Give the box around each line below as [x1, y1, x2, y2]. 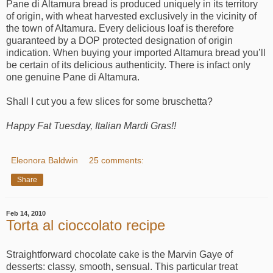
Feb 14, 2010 [6, 210, 46, 218]
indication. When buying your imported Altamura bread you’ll [6, 48, 266, 58]
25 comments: [89, 155, 144, 166]
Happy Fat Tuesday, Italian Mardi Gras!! [6, 121, 176, 132]
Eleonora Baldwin [11, 155, 78, 166]
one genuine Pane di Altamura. [6, 72, 140, 83]
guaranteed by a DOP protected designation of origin [6, 35, 233, 46]
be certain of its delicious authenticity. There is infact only [6, 60, 250, 71]
